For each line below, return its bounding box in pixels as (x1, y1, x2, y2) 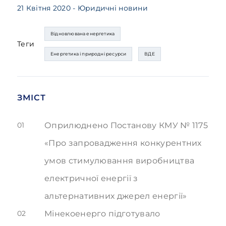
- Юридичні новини (73, 4, 148, 13)
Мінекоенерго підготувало (44, 209, 160, 218)
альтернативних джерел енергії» (44, 191, 187, 201)
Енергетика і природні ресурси (50, 51, 127, 56)
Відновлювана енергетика (50, 31, 115, 36)
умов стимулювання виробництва (44, 156, 195, 165)
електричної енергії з (44, 174, 138, 183)
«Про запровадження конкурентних (44, 138, 202, 148)
